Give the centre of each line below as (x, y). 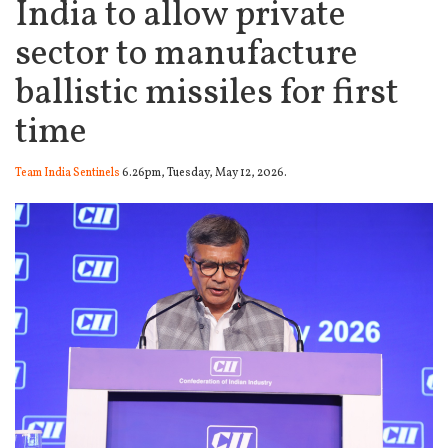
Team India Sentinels (67, 173)
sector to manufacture (186, 55)
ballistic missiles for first (207, 94)
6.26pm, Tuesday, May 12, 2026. (203, 173)
